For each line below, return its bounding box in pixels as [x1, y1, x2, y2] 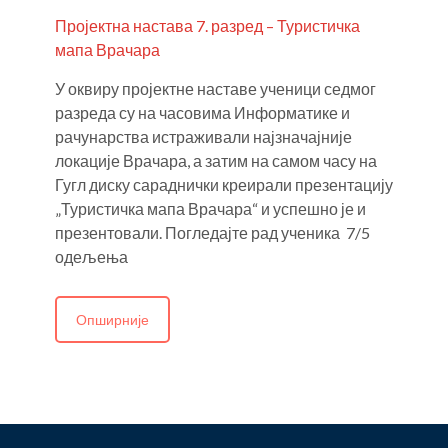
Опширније [76, 310, 149, 328]
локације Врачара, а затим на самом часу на [55, 150, 377, 170]
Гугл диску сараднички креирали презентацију [55, 174, 393, 194]
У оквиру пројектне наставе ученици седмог [55, 78, 376, 98]
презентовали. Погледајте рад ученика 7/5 [55, 222, 370, 242]
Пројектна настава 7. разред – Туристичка [55, 15, 360, 35]
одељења [55, 246, 128, 266]
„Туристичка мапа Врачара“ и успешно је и [55, 198, 366, 218]
